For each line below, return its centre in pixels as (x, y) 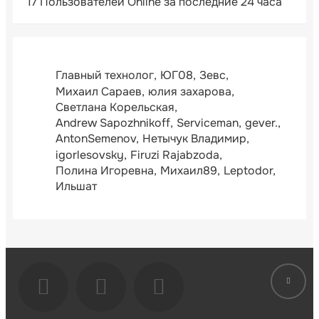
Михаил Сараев (99, 91)
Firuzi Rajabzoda (175, 155)
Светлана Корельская (115, 107)
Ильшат (76, 187)
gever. (261, 123)
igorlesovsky (90, 155)
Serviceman (208, 123)
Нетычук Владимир (194, 139)
